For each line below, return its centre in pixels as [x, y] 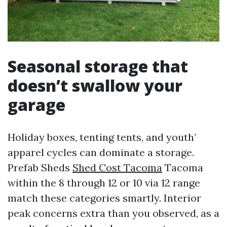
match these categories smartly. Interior [104, 198]
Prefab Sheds [40, 167]
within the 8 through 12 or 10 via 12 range [104, 182]
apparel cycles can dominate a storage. [101, 152]
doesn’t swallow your [95, 85]
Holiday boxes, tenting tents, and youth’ [102, 137]
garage [36, 104]
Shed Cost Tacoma [117, 167]
